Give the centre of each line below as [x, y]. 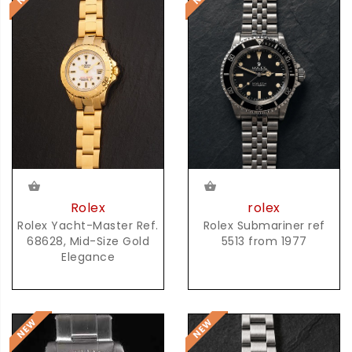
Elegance [88, 257]
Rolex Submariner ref [264, 225]
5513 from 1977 [264, 241]
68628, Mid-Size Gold [88, 241]
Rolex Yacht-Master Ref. [88, 225]
